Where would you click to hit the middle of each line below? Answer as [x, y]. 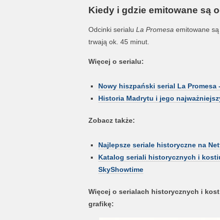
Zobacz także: [111, 120]
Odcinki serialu [112, 29]
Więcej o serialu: [116, 61]
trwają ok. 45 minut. [119, 42]
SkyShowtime [121, 169]
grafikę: [101, 204]
